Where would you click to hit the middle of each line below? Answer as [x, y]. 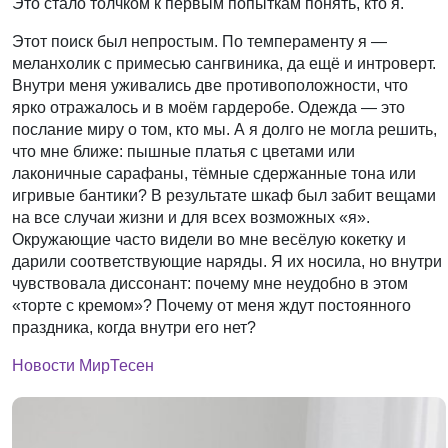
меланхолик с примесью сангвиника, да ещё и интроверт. [224, 63]
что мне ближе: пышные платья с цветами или [184, 151]
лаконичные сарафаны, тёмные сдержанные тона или [214, 173]
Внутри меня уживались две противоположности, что [210, 85]
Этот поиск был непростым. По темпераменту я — [200, 41]
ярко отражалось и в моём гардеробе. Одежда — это [209, 107]
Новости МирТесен [83, 365]
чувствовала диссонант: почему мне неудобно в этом [210, 283]
